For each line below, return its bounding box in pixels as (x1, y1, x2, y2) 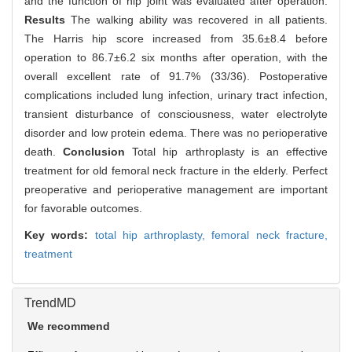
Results (24, 13, 71, 27)
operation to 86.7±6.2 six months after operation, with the (24, 51, 328, 64)
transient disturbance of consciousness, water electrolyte (24, 108, 328, 121)
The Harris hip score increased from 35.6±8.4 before (24, 32, 328, 46)
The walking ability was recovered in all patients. (71, 13, 328, 27)
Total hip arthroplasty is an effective (132, 145, 328, 159)
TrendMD (24, 296, 76, 310)
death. (24, 145, 64, 159)
